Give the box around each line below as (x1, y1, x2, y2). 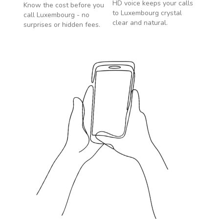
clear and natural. (112, 18, 168, 27)
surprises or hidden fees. (23, 20, 100, 29)
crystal (159, 8, 182, 18)
